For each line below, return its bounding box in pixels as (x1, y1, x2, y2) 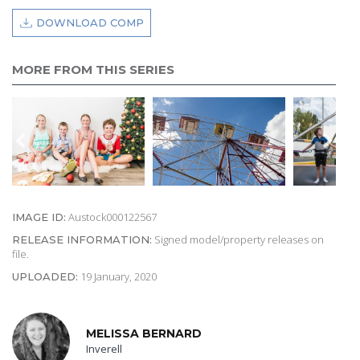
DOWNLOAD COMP (36, 16, 144, 30)
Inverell (86, 342, 122, 357)
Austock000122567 (66, 209, 157, 224)
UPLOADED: (12, 269, 78, 283)
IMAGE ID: (12, 210, 66, 223)
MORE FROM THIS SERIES (12, 62, 174, 78)
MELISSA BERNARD (86, 326, 202, 342)
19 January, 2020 (78, 268, 157, 284)
